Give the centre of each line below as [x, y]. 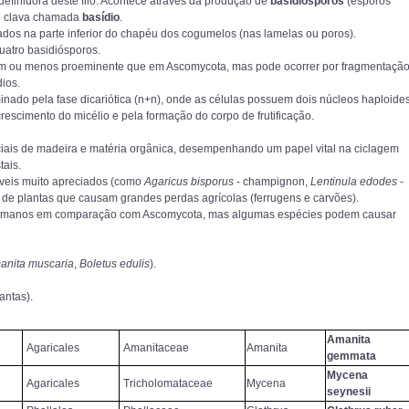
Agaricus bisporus [189, 182]
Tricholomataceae [168, 383]
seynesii [349, 392]
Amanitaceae [156, 348]
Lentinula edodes [354, 182]
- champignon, [272, 182]
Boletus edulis [115, 264]
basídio [101, 17]
